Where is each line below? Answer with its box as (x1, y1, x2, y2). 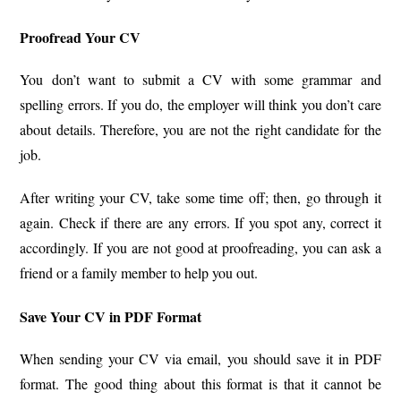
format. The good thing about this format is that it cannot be (20, 374, 381, 394)
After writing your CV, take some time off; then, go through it (20, 188, 381, 208)
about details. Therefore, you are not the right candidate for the (20, 120, 381, 140)
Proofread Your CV (20, 27, 141, 48)
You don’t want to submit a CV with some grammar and (20, 70, 381, 90)
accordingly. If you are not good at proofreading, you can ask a (20, 238, 381, 258)
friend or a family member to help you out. (20, 263, 259, 283)
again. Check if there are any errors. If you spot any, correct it (20, 213, 381, 233)
